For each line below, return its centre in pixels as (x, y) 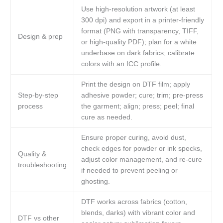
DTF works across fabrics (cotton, (134, 202)
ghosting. (95, 182)
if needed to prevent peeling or (129, 171)
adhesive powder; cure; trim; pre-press (142, 96)
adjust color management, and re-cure (141, 160)
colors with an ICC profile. (121, 64)
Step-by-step (38, 96)
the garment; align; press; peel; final (137, 107)
